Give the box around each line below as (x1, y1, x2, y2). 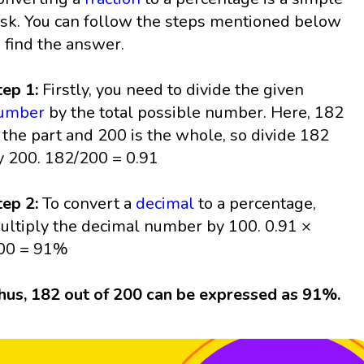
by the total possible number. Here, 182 (45, 102, 344, 124)
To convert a (42, 193, 136, 215)
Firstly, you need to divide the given (38, 79, 305, 102)
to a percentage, (194, 193, 317, 215)
